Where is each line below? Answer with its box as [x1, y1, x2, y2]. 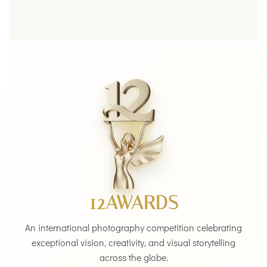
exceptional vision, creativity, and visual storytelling [32, 235, 235, 249]
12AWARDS [89, 191, 178, 214]
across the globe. [99, 250, 168, 263]
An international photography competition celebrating [25, 221, 242, 234]
